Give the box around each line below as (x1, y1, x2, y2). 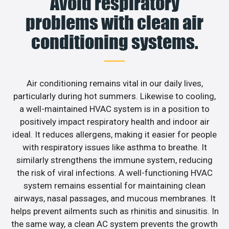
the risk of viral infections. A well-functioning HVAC (16, 167, 213, 178)
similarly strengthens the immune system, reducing (16, 154, 213, 165)
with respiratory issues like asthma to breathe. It (22, 142, 207, 152)
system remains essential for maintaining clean (24, 180, 205, 191)
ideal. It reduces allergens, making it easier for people (12, 129, 217, 140)
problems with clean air (26, 11, 203, 34)
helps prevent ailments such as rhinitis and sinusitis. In (10, 205, 219, 216)
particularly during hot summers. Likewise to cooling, (13, 90, 216, 101)
